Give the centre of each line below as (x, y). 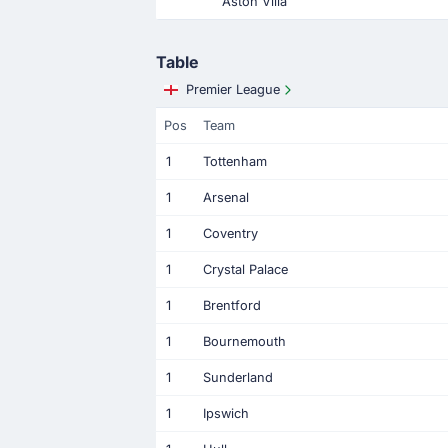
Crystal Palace (245, 269)
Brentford (232, 305)
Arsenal (226, 197)
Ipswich (226, 413)
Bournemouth (244, 341)
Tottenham (235, 161)
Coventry (230, 233)
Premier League (233, 89)
